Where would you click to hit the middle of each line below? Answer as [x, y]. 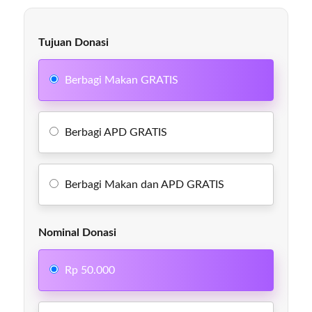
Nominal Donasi [78, 233]
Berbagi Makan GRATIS [120, 80]
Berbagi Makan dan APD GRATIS [143, 185]
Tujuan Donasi [74, 42]
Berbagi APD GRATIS [115, 132]
